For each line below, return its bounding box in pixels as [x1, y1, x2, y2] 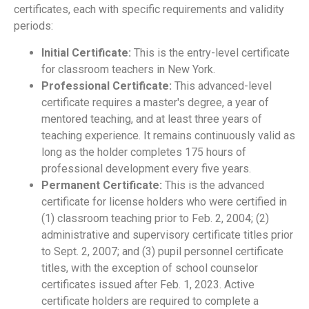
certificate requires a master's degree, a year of [41, 95, 269, 109]
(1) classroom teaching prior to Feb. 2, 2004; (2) [41, 211, 269, 225]
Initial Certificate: [41, 46, 131, 59]
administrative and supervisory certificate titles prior [41, 228, 293, 241]
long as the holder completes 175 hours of [41, 145, 246, 159]
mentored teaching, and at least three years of [41, 112, 262, 126]
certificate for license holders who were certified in [41, 195, 287, 208]
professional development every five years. [41, 161, 251, 175]
